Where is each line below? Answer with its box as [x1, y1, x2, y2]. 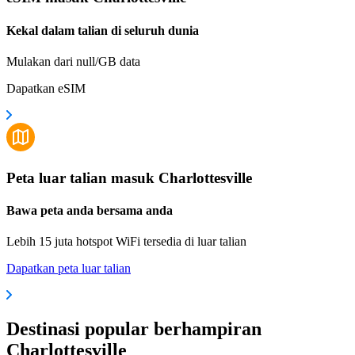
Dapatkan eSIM [6, 81, 86, 95]
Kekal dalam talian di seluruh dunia [6, 23, 199, 37]
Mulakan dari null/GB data [6, 54, 140, 68]
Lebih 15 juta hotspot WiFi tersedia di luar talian [6, 235, 246, 249]
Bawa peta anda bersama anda [6, 203, 173, 217]
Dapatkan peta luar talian [6, 261, 131, 276]
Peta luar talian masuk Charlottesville [6, 169, 252, 186]
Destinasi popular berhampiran [6, 318, 261, 339]
